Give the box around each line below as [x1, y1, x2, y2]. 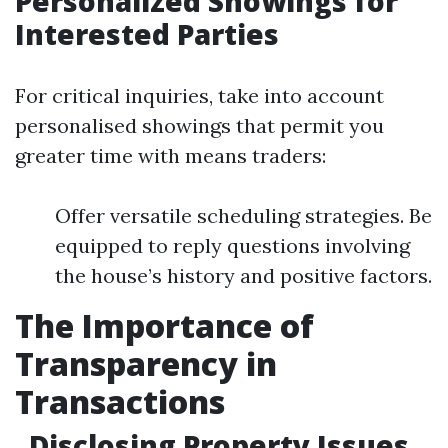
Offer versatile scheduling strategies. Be [55, 203, 432, 229]
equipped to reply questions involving [55, 233, 410, 259]
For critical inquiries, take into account [15, 83, 384, 109]
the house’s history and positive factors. [55, 263, 432, 289]
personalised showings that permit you [15, 113, 384, 139]
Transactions [15, 380, 225, 424]
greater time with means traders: [15, 143, 326, 169]
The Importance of [15, 304, 314, 348]
